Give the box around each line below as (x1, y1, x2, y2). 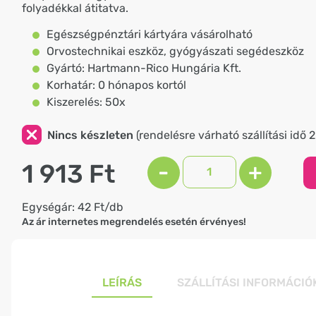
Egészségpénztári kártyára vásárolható (47, 28, 253, 41)
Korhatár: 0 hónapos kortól (47, 78, 186, 92)
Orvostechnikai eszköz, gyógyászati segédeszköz (47, 44, 304, 58)
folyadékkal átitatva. (22, 1, 128, 15)
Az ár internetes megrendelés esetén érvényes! (22, 215, 246, 228)
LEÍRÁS (102, 275, 142, 289)
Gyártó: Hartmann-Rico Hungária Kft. (47, 61, 241, 75)
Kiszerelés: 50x (47, 95, 126, 109)
